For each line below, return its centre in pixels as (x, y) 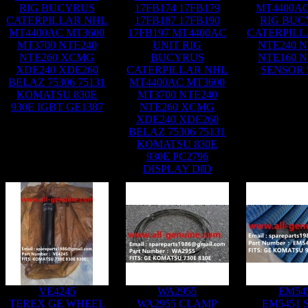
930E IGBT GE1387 (57, 107)
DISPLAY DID (177, 169)
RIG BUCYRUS (57, 8)
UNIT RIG (177, 45)
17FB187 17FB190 (177, 20)
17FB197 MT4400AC (177, 33)
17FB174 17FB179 (177, 8)
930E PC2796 (177, 156)
